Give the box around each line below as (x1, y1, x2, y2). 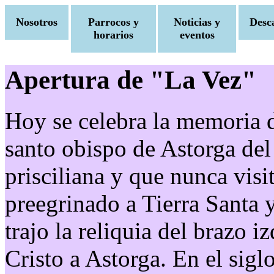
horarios (93, 29, 133, 41)
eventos (179, 29, 215, 41)
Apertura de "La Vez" (5, 65, 256, 94)
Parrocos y (87, 16, 139, 28)
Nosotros (16, 16, 57, 28)
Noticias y (174, 16, 221, 28)
